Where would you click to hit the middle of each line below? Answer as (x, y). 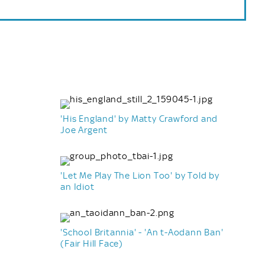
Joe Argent (84, 130)
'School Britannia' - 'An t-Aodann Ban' (142, 232)
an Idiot (77, 187)
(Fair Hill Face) (92, 243)
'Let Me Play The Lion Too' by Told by (140, 175)
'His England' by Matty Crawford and (139, 119)
